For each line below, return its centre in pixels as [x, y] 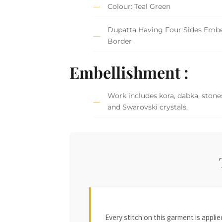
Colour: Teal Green [139, 7]
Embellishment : [129, 72]
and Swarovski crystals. [148, 107]
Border [120, 41]
